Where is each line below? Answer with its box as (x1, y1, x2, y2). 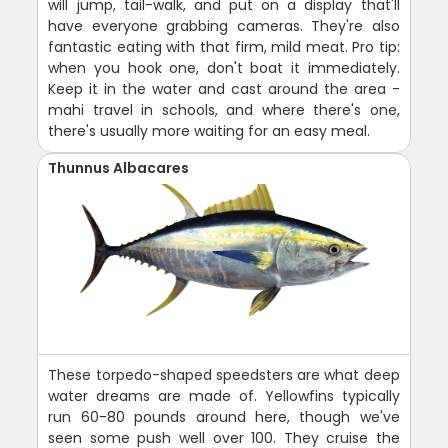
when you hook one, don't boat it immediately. (48, 57, 400, 78)
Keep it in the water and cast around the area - (48, 78, 400, 99)
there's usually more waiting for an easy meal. (48, 120, 371, 141)
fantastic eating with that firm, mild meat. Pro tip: (48, 36, 400, 57)
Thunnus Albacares (48, 157, 190, 178)
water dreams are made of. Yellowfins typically (48, 385, 400, 406)
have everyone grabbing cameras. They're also (48, 15, 400, 36)
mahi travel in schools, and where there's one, (48, 99, 400, 120)
